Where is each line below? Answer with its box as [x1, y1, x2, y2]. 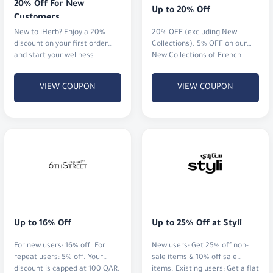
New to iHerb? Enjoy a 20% [14, 28, 105, 37]
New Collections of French [152, 51, 241, 60]
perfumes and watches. [152, 63, 233, 72]
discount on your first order [14, 40, 108, 49]
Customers [14, 13, 60, 23]
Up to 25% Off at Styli [152, 219, 242, 229]
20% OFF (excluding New [152, 28, 237, 37]
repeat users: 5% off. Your [14, 253, 103, 262]
